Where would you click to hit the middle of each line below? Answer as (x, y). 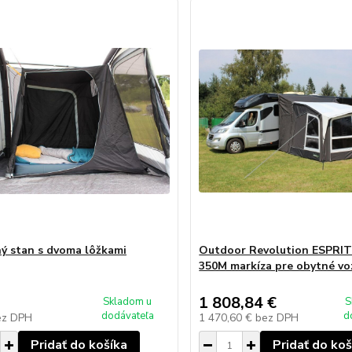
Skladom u (128, 302)
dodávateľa (127, 316)
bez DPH (277, 318)
